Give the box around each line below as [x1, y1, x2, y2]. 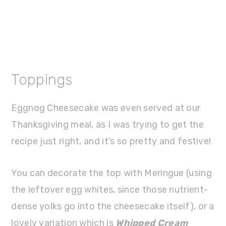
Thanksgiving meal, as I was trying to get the [11, 119, 204, 130]
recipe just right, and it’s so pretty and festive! [11, 136, 211, 147]
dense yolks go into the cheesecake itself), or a [11, 201, 214, 212]
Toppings [11, 71, 73, 88]
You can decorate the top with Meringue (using [11, 167, 212, 179]
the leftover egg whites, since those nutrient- [11, 184, 208, 195]
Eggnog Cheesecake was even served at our [11, 102, 201, 114]
